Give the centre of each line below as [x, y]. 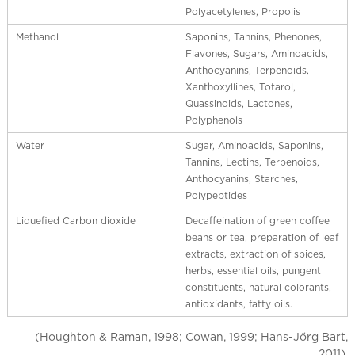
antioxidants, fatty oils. [239, 304]
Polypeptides [216, 195]
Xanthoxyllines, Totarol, [240, 87]
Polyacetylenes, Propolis [242, 11]
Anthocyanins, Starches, [241, 179]
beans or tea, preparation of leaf [261, 237]
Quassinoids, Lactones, [239, 103]
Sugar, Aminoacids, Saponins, [254, 145]
